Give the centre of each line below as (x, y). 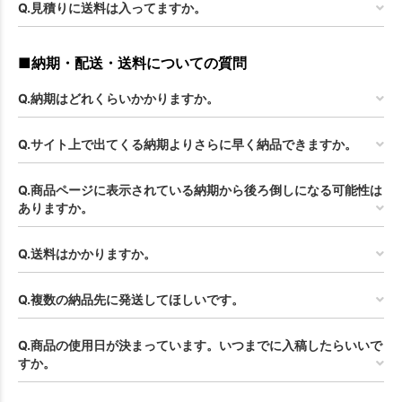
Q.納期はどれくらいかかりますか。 (118, 99)
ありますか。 (56, 208)
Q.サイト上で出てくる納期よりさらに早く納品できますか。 (188, 144)
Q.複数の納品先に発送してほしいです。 (131, 300)
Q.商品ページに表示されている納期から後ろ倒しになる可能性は (200, 190)
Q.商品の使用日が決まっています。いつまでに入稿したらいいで (200, 345)
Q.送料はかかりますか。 (87, 254)
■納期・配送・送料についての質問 (132, 63)
